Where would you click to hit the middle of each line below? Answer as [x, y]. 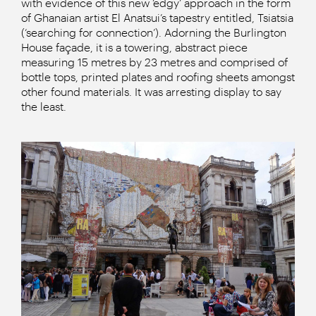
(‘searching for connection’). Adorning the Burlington [154, 32]
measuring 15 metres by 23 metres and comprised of [154, 62]
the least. [44, 106]
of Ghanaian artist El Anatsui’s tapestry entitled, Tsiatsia [157, 17]
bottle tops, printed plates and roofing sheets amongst [158, 77]
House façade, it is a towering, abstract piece [134, 47]
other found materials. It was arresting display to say [151, 91]
